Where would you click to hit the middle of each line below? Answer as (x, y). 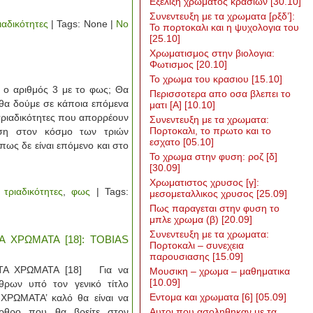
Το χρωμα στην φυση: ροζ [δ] (213, 156)
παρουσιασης (181, 256)
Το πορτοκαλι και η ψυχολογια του (224, 27)
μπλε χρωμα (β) (185, 219)
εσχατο (166, 142)
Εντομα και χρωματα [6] (203, 297)
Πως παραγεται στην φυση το (214, 208)
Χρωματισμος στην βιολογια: (212, 53)
